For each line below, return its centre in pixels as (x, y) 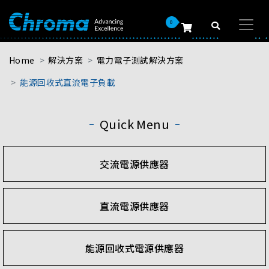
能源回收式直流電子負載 (68, 82)
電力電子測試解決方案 (140, 60)
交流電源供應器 (134, 164)
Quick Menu (134, 124)
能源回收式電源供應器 (134, 248)
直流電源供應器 (134, 206)
